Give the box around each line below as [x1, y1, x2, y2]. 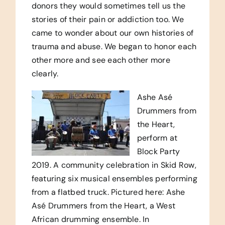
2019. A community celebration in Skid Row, [31, 159, 196, 170]
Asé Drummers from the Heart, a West [31, 200, 176, 211]
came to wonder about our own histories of [31, 27, 194, 38]
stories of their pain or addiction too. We [31, 14, 184, 25]
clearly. [31, 68, 59, 79]
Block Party [137, 146, 180, 157]
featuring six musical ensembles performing [31, 173, 197, 184]
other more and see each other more [31, 54, 170, 65]
